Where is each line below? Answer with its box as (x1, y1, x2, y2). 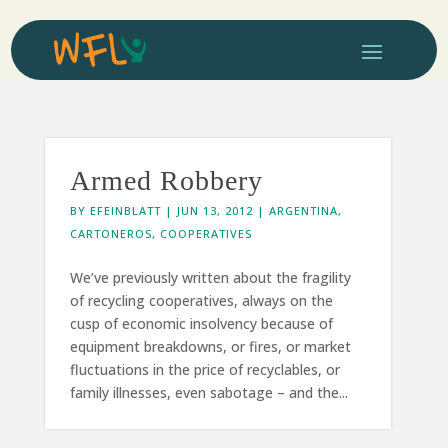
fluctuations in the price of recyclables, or (69, 359, 340, 379)
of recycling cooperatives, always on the (69, 290, 333, 310)
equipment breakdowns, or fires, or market (69, 336, 351, 356)
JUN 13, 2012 (176, 202, 253, 218)
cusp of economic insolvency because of (69, 313, 333, 333)
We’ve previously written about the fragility (69, 267, 351, 287)
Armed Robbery (69, 164, 263, 196)
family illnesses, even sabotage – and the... (69, 382, 348, 402)
